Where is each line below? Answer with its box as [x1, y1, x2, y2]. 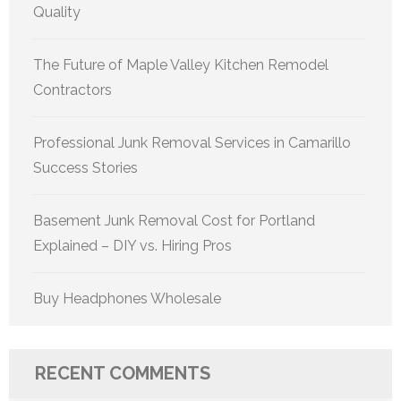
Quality [33, 4, 81, 21]
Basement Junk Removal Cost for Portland [33, 212, 315, 230]
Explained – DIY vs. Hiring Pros [33, 237, 232, 255]
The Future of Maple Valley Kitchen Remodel [33, 56, 328, 74]
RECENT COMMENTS [35, 363, 210, 385]
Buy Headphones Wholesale [33, 290, 221, 308]
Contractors [33, 81, 112, 99]
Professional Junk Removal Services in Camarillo [33, 134, 351, 152]
